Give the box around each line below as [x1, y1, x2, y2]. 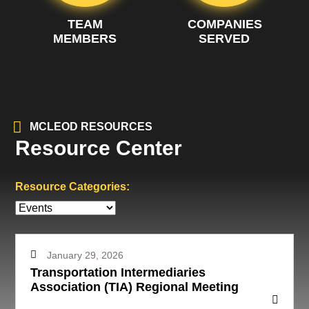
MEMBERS [53, 31, 117, 46]
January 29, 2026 [47, 249, 123, 261]
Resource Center [15, 136, 182, 159]
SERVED [199, 31, 250, 46]
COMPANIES [187, 17, 262, 31]
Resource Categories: [15, 180, 130, 192]
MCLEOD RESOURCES [30, 120, 152, 132]
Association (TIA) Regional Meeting [30, 279, 239, 294]
